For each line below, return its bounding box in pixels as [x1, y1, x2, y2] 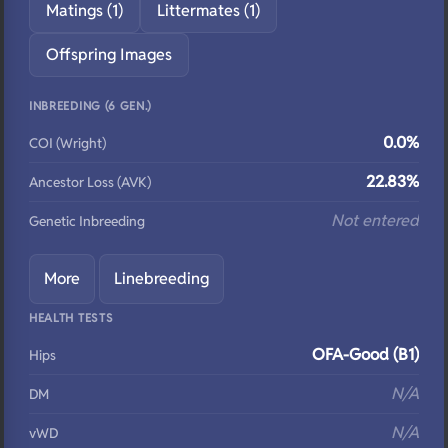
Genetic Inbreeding [29, 212, 145, 230]
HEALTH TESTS [29, 310, 114, 325]
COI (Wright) [29, 134, 106, 152]
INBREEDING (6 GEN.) [29, 98, 153, 113]
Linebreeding [114, 268, 209, 289]
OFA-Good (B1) [312, 344, 419, 365]
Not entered [331, 210, 419, 231]
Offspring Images [46, 44, 172, 65]
